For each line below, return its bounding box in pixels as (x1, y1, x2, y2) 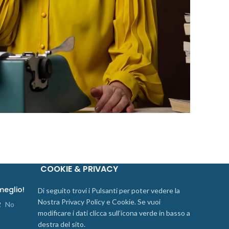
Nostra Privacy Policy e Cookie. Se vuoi (38, 197, 161, 206)
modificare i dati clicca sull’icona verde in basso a (38, 208, 190, 217)
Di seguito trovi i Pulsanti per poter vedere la (38, 186, 180, 195)
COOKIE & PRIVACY (40, 163, 118, 175)
